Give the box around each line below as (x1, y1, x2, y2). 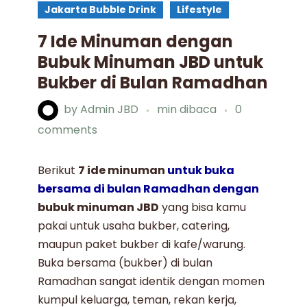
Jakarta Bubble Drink (45, 3, 157, 17)
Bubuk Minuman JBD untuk (38, 51, 264, 74)
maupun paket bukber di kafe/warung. (38, 236, 246, 253)
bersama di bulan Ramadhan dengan (38, 181, 260, 197)
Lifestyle (177, 3, 223, 17)
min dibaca (157, 101, 220, 118)
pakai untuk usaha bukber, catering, (38, 218, 230, 234)
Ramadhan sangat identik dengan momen (38, 273, 265, 290)
